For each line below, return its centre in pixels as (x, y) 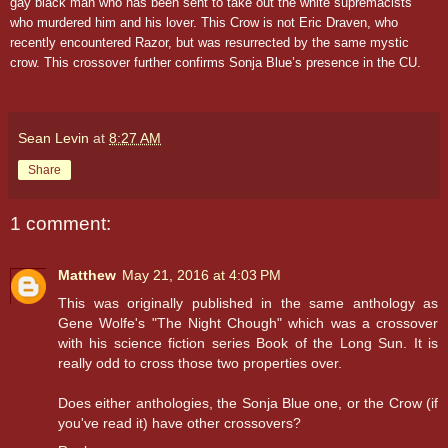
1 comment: (60, 223)
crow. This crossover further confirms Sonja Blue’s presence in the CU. (215, 62)
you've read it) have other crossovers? (179, 423)
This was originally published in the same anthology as (248, 303)
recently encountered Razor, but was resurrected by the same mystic (209, 42)
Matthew (87, 275)
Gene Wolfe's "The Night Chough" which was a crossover (248, 323)
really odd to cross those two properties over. (200, 363)
